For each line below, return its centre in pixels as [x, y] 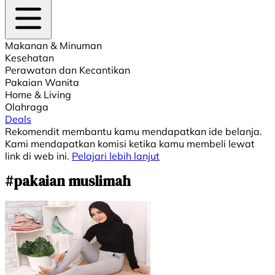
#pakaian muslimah [68, 181]
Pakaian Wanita [42, 82]
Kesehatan [29, 58]
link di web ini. [38, 156]
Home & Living [38, 95]
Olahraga [27, 107]
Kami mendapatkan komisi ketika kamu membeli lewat [130, 144]
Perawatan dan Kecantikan [68, 70]
